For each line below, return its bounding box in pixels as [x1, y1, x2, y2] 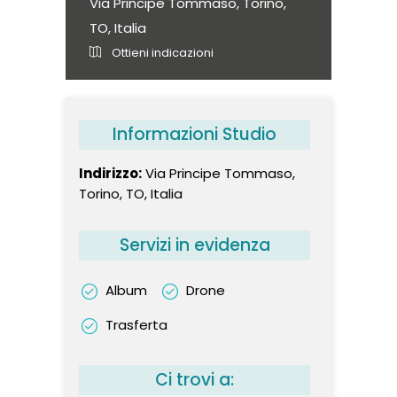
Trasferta [102, 315, 167, 334]
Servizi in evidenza [119, 233, 270, 257]
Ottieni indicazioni [109, 44, 214, 61]
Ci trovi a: [155, 367, 234, 392]
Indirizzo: [79, 164, 142, 183]
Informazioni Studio [113, 122, 276, 146]
